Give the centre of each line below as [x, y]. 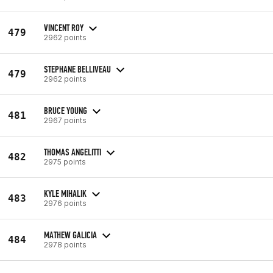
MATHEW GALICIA [70, 235]
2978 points [65, 244]
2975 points [65, 161]
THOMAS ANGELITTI [73, 152]
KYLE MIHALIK [65, 193]
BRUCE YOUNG [66, 110]
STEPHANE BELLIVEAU [77, 69]
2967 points [65, 120]
